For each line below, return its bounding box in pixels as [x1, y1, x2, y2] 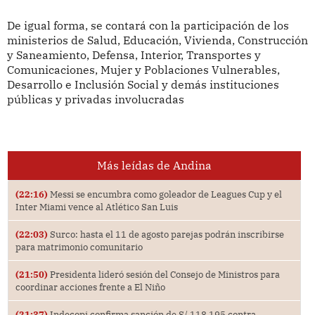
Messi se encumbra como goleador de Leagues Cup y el [47, 188, 282, 200]
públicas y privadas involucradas [6, 92, 184, 107]
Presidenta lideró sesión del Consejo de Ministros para [47, 268, 280, 280]
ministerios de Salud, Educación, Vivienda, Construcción [6, 33, 308, 48]
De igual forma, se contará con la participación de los [6, 18, 289, 33]
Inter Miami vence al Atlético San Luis [15, 200, 178, 212]
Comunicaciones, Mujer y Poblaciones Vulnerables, [6, 63, 280, 77]
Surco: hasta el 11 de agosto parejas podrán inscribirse [47, 228, 284, 240]
